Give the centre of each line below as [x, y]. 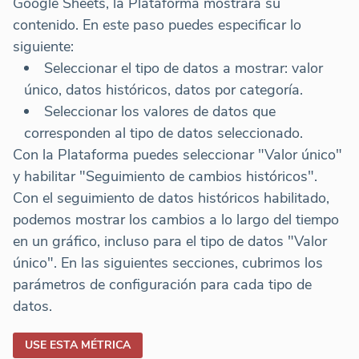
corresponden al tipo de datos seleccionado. [163, 133]
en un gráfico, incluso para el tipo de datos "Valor [170, 241]
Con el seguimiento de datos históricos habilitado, [171, 198]
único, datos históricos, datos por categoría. [163, 89]
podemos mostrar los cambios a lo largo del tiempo [176, 219]
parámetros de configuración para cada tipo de [162, 284]
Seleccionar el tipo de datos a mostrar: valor [184, 68]
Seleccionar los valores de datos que [160, 111]
